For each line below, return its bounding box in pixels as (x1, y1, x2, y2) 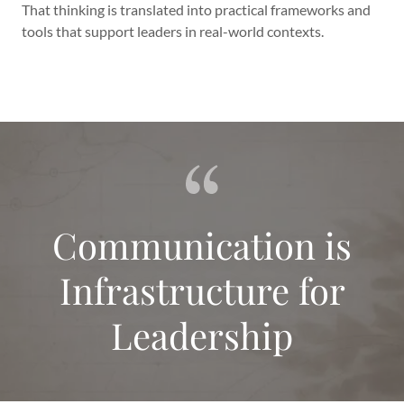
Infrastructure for (59, 266, 345, 314)
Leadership (111, 311, 293, 359)
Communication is (52, 221, 352, 269)
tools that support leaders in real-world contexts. (22, 23, 324, 40)
